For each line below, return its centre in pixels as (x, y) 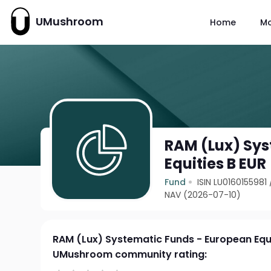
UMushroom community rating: (130, 254)
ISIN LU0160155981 (232, 182)
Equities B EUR (216, 164)
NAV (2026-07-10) (203, 195)
